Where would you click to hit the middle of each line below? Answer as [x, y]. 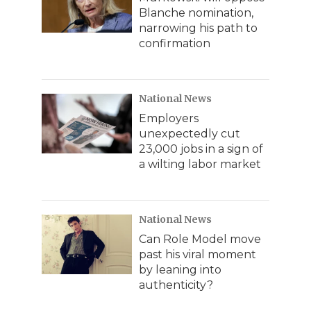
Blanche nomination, [196, 12]
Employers [169, 118]
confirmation [175, 43]
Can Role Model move [200, 239]
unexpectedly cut [190, 133]
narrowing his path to [198, 28]
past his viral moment [197, 254]
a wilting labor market [200, 164]
